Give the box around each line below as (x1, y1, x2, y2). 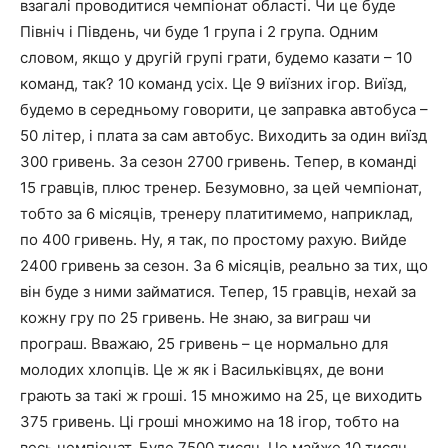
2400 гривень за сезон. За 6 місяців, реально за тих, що (20, 255, 428, 275)
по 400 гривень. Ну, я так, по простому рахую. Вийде (20, 229, 407, 249)
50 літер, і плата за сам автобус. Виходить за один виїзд (20, 125, 427, 145)
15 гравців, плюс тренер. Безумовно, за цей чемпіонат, (20, 177, 422, 197)
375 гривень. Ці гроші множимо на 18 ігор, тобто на (20, 411, 399, 431)
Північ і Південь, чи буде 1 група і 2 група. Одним (20, 21, 378, 41)
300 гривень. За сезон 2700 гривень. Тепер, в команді (20, 151, 417, 171)
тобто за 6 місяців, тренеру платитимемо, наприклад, (20, 203, 413, 223)
